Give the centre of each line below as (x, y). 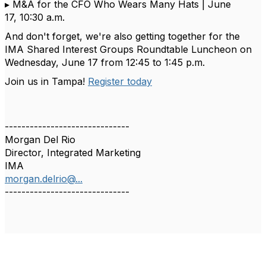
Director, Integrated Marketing (73, 153)
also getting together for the (177, 36)
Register (106, 81)
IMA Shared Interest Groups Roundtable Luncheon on (128, 49)
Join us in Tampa (44, 81)
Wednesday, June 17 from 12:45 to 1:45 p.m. (105, 62)
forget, (67, 36)
